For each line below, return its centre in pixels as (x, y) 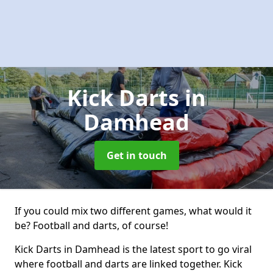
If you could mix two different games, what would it (133, 211)
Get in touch (136, 155)
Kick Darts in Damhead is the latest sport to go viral (133, 249)
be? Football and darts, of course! (91, 225)
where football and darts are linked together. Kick (129, 264)
